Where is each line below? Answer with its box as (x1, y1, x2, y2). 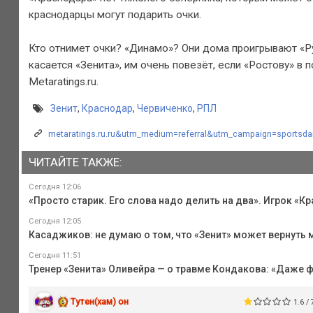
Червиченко (136, 103, 193, 115)
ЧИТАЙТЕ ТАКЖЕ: (28, 155, 122, 170)
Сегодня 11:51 (28, 250, 81, 260)
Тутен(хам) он (71, 296, 129, 307)
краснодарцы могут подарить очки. (28, 8, 201, 21)
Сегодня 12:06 (28, 182, 81, 191)
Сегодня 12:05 (28, 216, 81, 226)
